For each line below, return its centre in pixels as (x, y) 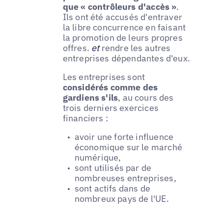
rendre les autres (135, 48)
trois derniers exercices (110, 108)
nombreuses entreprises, (125, 178)
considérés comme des (110, 87)
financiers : (85, 118)
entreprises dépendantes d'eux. (126, 58)
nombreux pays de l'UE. (122, 199)
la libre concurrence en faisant (124, 27)
